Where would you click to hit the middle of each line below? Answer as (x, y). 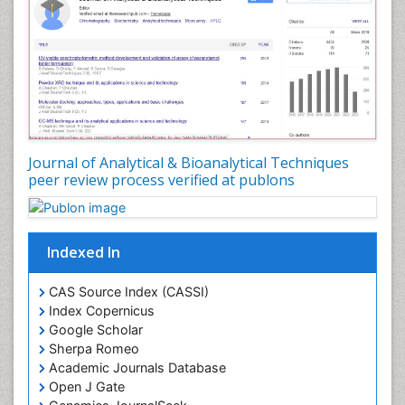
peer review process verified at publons (161, 179)
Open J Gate (85, 387)
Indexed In (84, 253)
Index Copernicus (100, 311)
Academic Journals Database (136, 368)
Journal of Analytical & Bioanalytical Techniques (188, 162)
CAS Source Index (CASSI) (127, 292)
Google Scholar (94, 330)
